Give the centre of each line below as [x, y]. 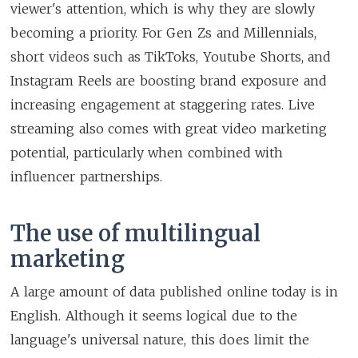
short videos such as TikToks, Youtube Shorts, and [171, 56]
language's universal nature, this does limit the [160, 339]
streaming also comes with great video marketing [169, 128]
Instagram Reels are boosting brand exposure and [169, 80]
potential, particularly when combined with [147, 152]
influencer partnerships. [86, 176]
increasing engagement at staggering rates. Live [163, 104]
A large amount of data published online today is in [175, 291]
